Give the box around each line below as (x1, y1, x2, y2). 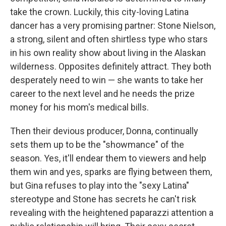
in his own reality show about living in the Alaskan (10, 47, 206, 58)
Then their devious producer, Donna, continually (10, 126, 198, 136)
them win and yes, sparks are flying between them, (10, 166, 212, 177)
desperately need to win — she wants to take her (10, 75, 203, 85)
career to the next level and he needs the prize (10, 88, 195, 99)
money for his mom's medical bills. (10, 102, 149, 112)
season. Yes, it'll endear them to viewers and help (10, 153, 206, 163)
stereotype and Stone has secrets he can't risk (10, 194, 196, 204)
